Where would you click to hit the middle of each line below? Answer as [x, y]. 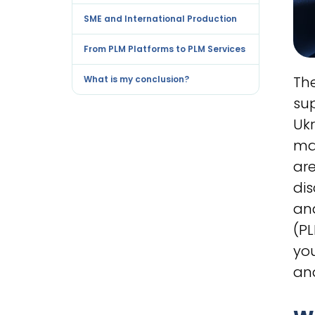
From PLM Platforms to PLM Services [165, 49]
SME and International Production [160, 18]
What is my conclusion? [136, 79]
